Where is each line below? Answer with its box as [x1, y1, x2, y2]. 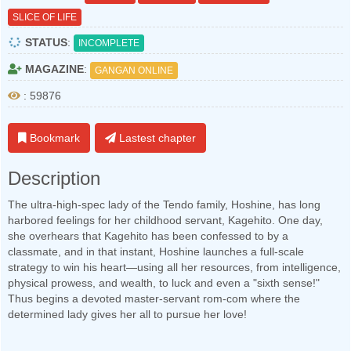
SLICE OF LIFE [13, 11, 77, 23]
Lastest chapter [116, 132, 196, 144]
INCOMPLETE [78, 38, 139, 49]
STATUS [21, 36, 67, 49]
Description [8, 168, 100, 189]
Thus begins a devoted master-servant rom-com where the [8, 292, 300, 305]
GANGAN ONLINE [95, 64, 173, 76]
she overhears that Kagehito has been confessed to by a [8, 230, 288, 242]
